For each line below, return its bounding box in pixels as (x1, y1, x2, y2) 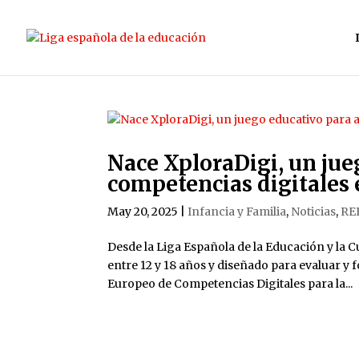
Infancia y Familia (188, 204, 287, 219)
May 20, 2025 (107, 204, 179, 219)
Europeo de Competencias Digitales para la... (107, 276, 353, 291)
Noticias (291, 204, 337, 219)
